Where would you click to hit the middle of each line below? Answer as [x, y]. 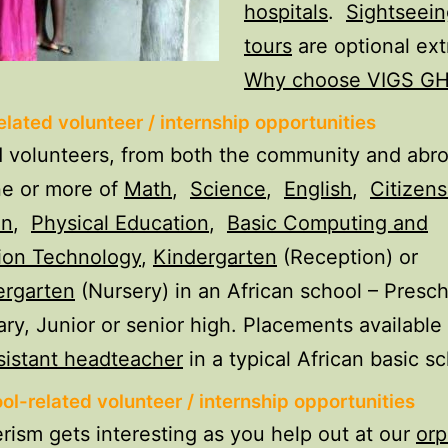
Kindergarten [215, 257]
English [318, 189]
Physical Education [120, 223]
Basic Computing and [327, 223]
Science [228, 189]
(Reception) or [347, 257]
